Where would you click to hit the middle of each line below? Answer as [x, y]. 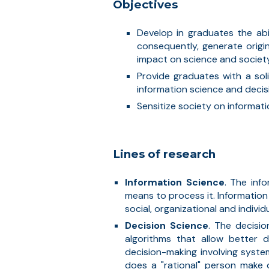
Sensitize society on [182, 106]
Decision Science [167, 225]
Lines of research [164, 154]
